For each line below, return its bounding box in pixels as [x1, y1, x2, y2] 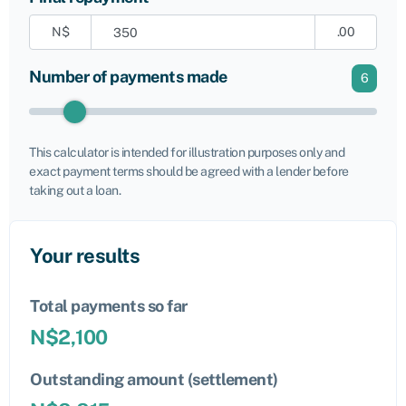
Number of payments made [29, 67, 227, 86]
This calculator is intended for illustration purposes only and [29, 145, 344, 159]
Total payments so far [30, 296, 188, 315]
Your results [30, 244, 140, 267]
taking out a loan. [29, 183, 121, 198]
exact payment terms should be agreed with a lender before [29, 164, 349, 179]
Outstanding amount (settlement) [30, 370, 278, 389]
